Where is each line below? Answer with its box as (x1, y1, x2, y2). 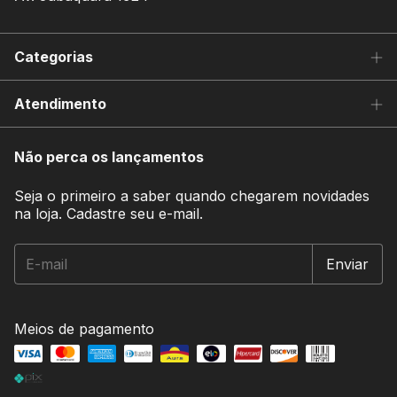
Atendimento (14, 95, 106, 113)
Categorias (14, 48, 93, 66)
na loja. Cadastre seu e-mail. (14, 205, 203, 223)
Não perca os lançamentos (14, 148, 204, 167)
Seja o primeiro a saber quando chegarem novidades (14, 187, 370, 206)
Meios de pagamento (14, 320, 154, 339)
